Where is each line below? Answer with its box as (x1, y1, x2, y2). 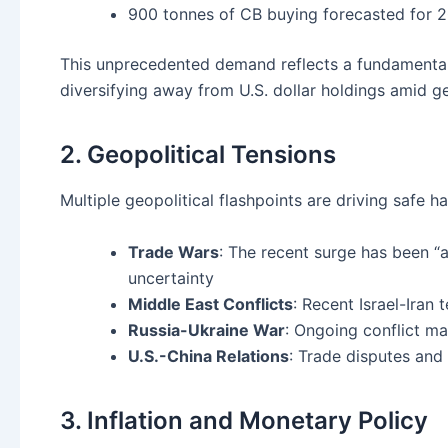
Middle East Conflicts (128, 293, 293, 314)
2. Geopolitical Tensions (60, 139, 336, 169)
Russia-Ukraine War (128, 319, 285, 340)
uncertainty (128, 267, 214, 288)
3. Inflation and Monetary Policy (60, 405, 428, 435)
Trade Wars (128, 241, 219, 262)
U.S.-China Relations (128, 345, 289, 366)
